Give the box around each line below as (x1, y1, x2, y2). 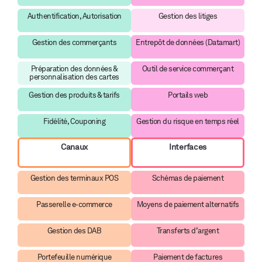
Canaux (60, 142, 88, 152)
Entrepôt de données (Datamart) (136, 37, 240, 47)
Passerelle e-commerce (36, 199, 112, 209)
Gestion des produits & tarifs (29, 90, 120, 99)
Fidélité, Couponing (43, 116, 106, 126)
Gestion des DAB (47, 226, 102, 235)
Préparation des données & (30, 64, 118, 73)
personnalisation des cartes (29, 72, 119, 81)
